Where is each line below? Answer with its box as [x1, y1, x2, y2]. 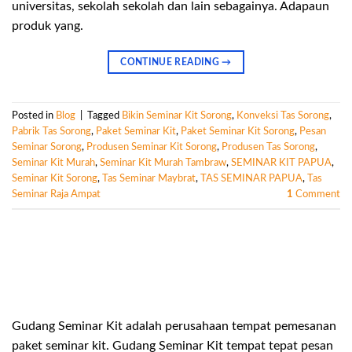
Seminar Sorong [12, 141, 82, 152]
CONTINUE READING [120, 57, 222, 67]
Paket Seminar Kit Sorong [181, 126, 295, 136]
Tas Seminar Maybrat [102, 173, 196, 183]
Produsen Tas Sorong [222, 141, 315, 152]
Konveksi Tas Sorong [236, 110, 329, 120]
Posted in [12, 110, 56, 120]
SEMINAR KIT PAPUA [231, 157, 332, 167]
